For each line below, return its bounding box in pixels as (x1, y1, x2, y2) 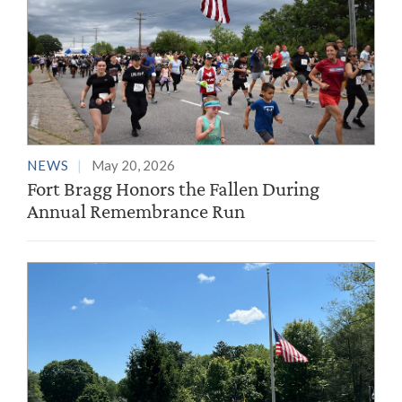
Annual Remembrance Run (27, 198, 245, 223)
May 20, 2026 (92, 156, 175, 173)
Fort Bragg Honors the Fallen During (27, 176, 319, 200)
